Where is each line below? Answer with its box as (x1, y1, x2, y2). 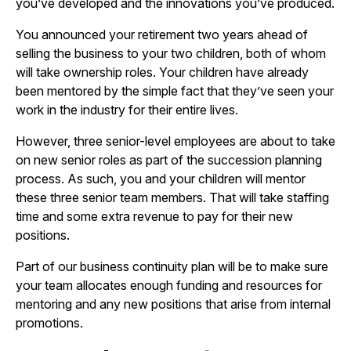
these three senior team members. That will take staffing (16, 190, 329, 205)
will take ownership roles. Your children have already (16, 64, 309, 80)
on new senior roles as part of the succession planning (16, 152, 322, 168)
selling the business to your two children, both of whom (16, 45, 326, 61)
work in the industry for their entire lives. (16, 102, 238, 118)
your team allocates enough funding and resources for (16, 277, 322, 293)
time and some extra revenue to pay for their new (16, 208, 293, 224)
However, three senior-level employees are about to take (16, 133, 335, 149)
